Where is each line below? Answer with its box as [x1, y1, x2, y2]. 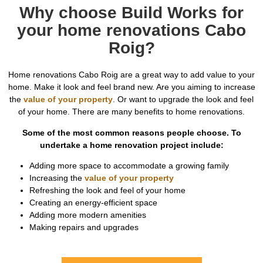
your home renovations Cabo [17, 21, 246, 40]
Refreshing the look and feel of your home [29, 186, 186, 195]
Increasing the [29, 173, 85, 183]
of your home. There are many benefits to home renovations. [18, 107, 245, 117]
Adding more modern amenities [29, 210, 146, 220]
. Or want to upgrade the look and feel [113, 95, 254, 104]
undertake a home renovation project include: [39, 140, 224, 150]
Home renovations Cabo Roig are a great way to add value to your [8, 70, 255, 80]
